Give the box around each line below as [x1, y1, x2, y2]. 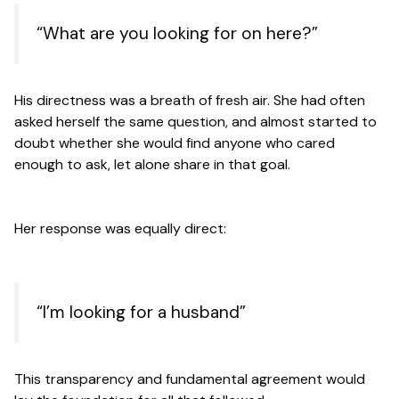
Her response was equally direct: [14, 218, 226, 238]
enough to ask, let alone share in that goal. [14, 154, 290, 174]
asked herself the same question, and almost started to [14, 111, 377, 131]
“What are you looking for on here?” [37, 22, 318, 45]
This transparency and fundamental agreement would [14, 369, 365, 388]
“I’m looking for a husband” [37, 300, 246, 323]
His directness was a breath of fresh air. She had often [14, 90, 365, 110]
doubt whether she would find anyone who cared [14, 133, 335, 152]
